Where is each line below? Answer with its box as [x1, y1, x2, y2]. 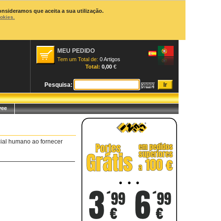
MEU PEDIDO [57, 47, 95, 54]
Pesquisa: [44, 81, 74, 88]
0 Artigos [100, 56, 120, 62]
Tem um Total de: [57, 56, 100, 62]
